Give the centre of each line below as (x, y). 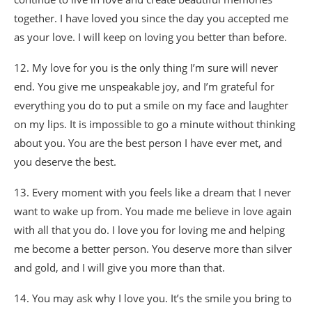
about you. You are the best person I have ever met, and (148, 142)
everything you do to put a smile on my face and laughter (151, 105)
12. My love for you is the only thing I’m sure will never (146, 67)
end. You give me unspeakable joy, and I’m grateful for (144, 86)
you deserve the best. (65, 161)
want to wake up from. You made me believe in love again (153, 211)
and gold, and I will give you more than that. (119, 267)
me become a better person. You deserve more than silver (153, 248)
